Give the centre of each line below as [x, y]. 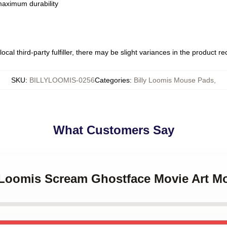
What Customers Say [113, 130]
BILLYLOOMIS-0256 [62, 80]
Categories [112, 80]
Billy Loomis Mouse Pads [174, 80]
